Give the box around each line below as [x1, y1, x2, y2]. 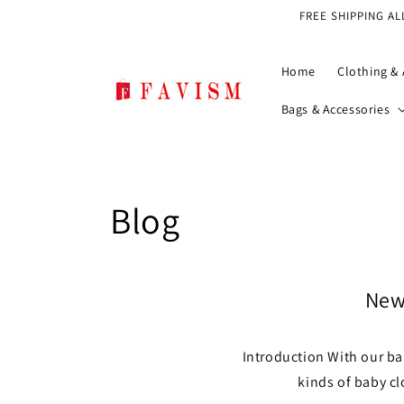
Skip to [26, 3, 71, 21]
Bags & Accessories [280, 101, 390, 117]
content [26, 19, 76, 37]
